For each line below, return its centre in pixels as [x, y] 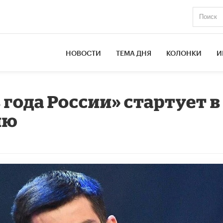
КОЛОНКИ [184, 54]
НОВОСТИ [84, 54]
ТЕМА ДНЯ [134, 54]
